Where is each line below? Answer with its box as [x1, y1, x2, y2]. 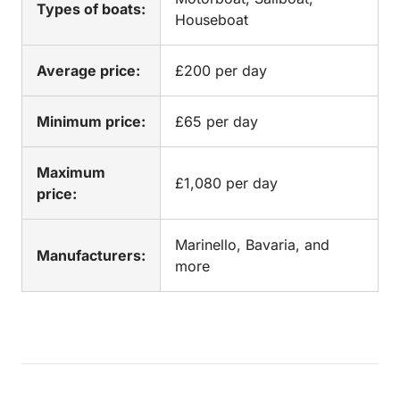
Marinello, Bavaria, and [175, 236, 329, 254]
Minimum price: [37, 112, 146, 130]
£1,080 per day [175, 174, 278, 192]
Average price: [37, 62, 140, 79]
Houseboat [175, 11, 248, 29]
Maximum [37, 163, 105, 181]
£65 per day [175, 112, 258, 130]
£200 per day [175, 62, 267, 79]
